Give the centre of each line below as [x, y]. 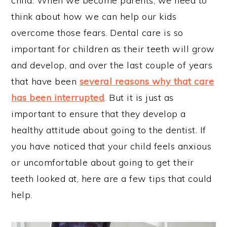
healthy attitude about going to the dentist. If [109, 130]
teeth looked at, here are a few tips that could [111, 179]
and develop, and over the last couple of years [112, 65]
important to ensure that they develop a [99, 114]
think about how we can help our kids [94, 16]
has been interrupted [58, 98]
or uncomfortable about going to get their [103, 162]
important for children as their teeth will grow [113, 49]
